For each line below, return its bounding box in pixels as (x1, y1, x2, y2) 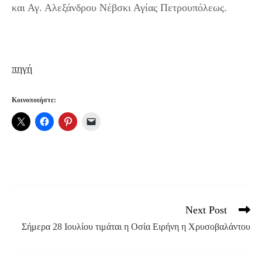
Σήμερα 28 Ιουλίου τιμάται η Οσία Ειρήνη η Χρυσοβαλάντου (22, 221, 250, 232)
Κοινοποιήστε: (12, 95, 56, 104)
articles (11, 226, 35, 236)
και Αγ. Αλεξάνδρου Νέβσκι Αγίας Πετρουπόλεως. (12, 1, 227, 13)
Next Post (185, 204, 227, 216)
